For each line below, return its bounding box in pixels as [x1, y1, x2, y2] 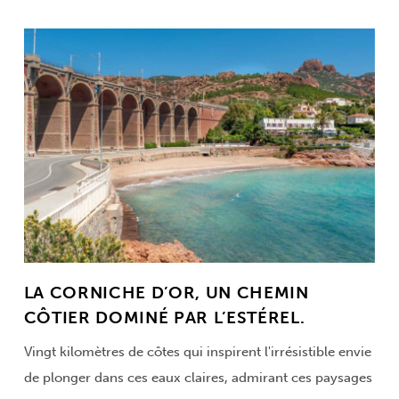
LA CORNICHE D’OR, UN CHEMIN [23, 281, 309, 303]
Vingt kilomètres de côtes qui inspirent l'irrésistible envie [23, 343, 371, 360]
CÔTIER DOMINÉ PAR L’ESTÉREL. [23, 306, 305, 328]
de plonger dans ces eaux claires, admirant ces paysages [23, 369, 372, 386]
